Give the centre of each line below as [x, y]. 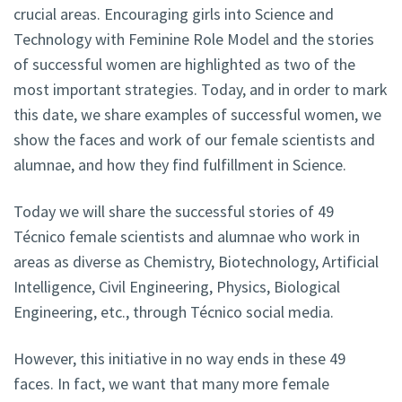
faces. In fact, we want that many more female [171, 384]
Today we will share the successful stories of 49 [174, 212]
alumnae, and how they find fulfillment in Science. [180, 165]
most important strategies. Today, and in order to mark [201, 90]
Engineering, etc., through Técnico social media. [174, 312]
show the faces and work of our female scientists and [194, 140]
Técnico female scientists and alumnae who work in [187, 237]
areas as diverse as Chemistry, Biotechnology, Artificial [196, 262]
